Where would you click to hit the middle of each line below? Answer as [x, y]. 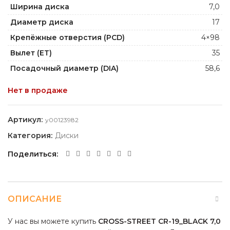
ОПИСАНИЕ [35, 199]
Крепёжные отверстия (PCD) [68, 37]
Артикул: [26, 119]
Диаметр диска [42, 22]
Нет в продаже [38, 90]
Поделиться [32, 154]
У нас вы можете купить [53, 221]
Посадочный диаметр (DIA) [64, 68]
